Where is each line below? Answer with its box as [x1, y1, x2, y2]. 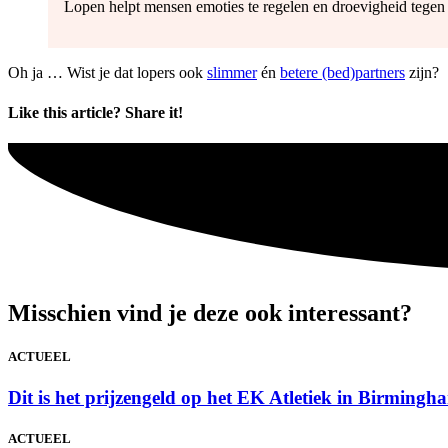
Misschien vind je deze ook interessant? [8, 299, 412, 326]
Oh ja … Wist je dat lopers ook [8, 64, 207, 82]
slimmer [207, 64, 257, 82]
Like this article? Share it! [8, 103, 183, 121]
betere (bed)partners [280, 64, 405, 82]
